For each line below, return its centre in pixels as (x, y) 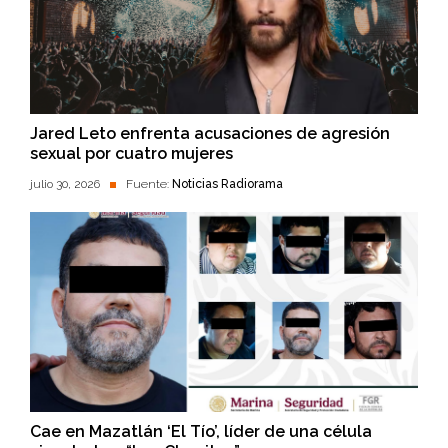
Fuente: (149, 183)
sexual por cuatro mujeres (131, 153)
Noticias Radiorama (227, 183)
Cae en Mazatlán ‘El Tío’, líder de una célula (201, 431)
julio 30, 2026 (65, 183)
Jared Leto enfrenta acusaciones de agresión (210, 133)
